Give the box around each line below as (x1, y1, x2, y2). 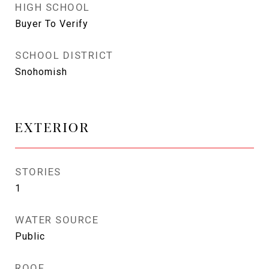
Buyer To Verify (15, 18, 88, 29)
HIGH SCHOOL (15, 1, 90, 13)
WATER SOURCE (15, 214, 98, 226)
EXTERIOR (15, 118, 90, 136)
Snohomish (15, 66, 67, 77)
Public (15, 231, 45, 242)
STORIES (15, 166, 61, 178)
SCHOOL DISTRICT (15, 49, 113, 61)
